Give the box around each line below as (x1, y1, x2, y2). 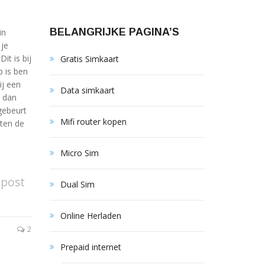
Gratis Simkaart (60, 53, 119, 64)
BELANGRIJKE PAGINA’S (49, 26, 179, 38)
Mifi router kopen (60, 116, 127, 127)
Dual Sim (60, 179, 95, 190)
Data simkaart (60, 85, 115, 96)
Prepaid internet (60, 241, 121, 253)
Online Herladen (60, 210, 121, 221)
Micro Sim (60, 147, 99, 159)
